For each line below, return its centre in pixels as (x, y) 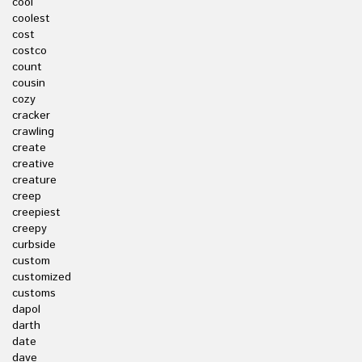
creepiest (36, 213)
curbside (34, 245)
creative (33, 164)
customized (42, 277)
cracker (31, 116)
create (29, 148)
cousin (29, 83)
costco (29, 51)
